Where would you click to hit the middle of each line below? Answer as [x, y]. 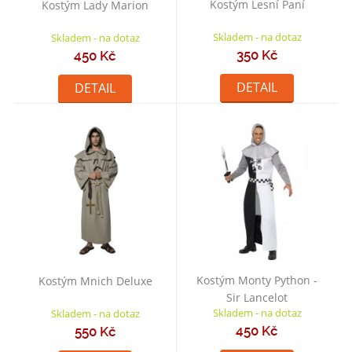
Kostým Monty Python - [257, 280]
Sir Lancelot [257, 298]
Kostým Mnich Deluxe [95, 281]
